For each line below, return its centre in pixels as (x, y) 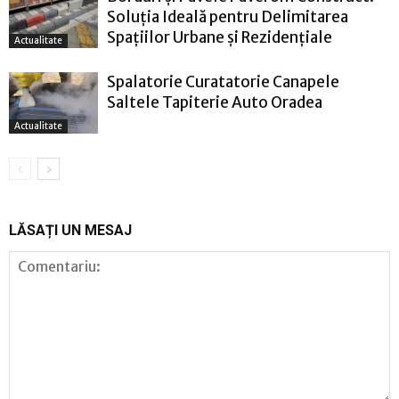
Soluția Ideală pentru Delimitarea (228, 16)
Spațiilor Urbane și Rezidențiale (220, 37)
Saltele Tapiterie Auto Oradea (215, 102)
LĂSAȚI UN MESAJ (70, 230)
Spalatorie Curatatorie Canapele (223, 81)
